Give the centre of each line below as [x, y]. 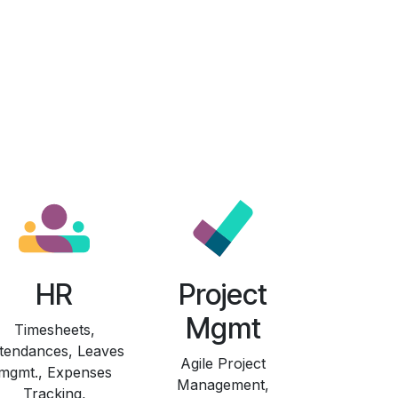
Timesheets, [54, 330]
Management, [223, 385]
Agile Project [223, 364]
